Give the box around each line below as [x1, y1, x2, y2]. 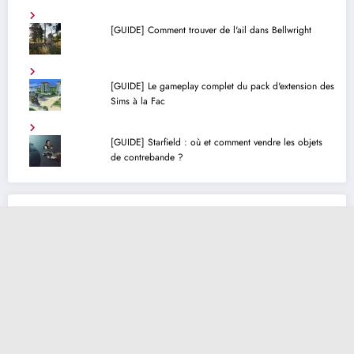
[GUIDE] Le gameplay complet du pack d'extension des [110, 79, 334, 94]
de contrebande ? [110, 150, 183, 165]
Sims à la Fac [110, 94, 165, 109]
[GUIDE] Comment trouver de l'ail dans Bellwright [110, 23, 311, 38]
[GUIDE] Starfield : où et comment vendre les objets [110, 135, 322, 150]
